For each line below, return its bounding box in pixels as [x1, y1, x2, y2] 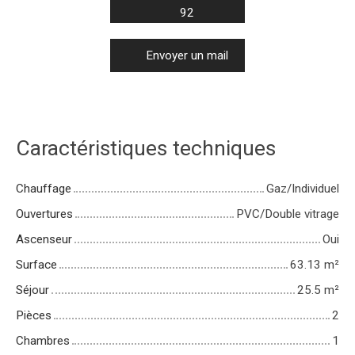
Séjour [16, 282, 49, 297]
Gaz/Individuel [266, 181, 339, 196]
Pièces [16, 307, 52, 323]
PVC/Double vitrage [236, 206, 339, 221]
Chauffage [16, 181, 71, 196]
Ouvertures [16, 206, 73, 221]
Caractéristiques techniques [16, 135, 276, 160]
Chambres [16, 333, 70, 348]
